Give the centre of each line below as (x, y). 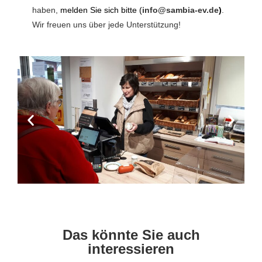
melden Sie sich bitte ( (101, 10)
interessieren (131, 249)
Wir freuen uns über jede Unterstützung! (108, 24)
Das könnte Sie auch (131, 235)
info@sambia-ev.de (180, 10)
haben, (46, 10)
